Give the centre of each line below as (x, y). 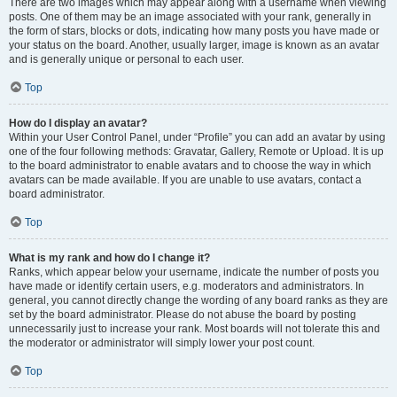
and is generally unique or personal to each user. (126, 59)
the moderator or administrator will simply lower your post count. (162, 343)
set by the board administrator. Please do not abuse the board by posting (183, 314)
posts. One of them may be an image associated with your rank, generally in (190, 16)
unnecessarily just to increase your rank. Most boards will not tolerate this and (195, 328)
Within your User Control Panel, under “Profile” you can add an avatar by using (197, 137)
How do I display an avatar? (78, 123)
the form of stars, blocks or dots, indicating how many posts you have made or (194, 31)
